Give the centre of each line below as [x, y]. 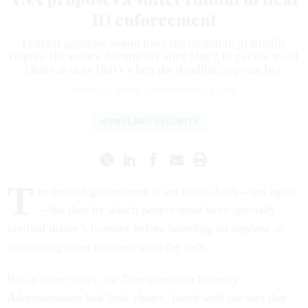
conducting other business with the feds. [107, 247]
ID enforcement [154, 20]
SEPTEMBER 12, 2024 [194, 91]
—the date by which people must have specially [157, 210]
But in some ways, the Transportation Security [123, 279]
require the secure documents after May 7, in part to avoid [154, 56]
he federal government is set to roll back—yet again [167, 191]
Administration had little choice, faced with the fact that [147, 298]
